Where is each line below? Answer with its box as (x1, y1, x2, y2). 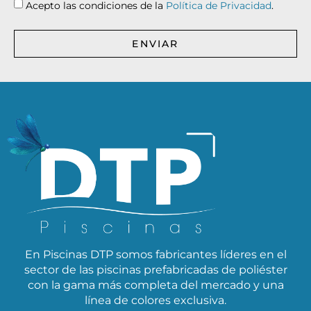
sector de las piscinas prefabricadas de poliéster (24, 263, 287, 277)
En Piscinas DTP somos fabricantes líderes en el (24, 248, 287, 262)
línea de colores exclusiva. (85, 294, 226, 308)
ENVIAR (132, 37, 179, 51)
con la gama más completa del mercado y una (27, 278, 284, 292)
